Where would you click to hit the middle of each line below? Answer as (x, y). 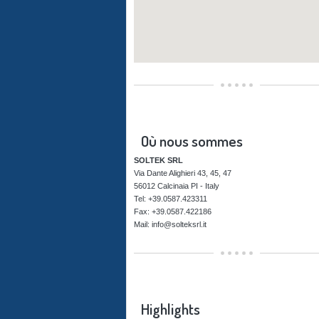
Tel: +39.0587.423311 (171, 199)
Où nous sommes (192, 141)
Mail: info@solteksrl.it (170, 224)
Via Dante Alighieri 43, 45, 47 (183, 173)
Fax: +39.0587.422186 (173, 211)
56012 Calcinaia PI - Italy (177, 186)
